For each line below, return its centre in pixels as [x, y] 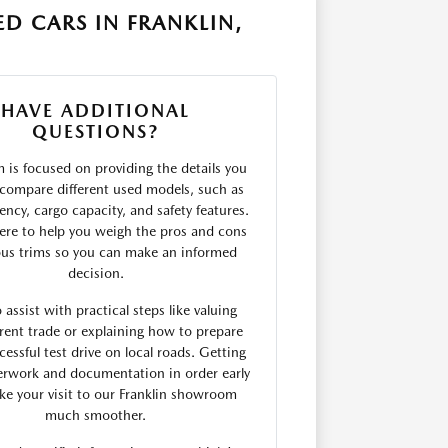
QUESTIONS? [96, 131]
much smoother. [96, 415]
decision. [95, 273]
